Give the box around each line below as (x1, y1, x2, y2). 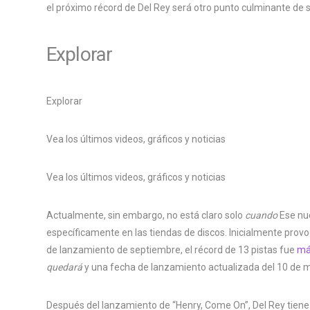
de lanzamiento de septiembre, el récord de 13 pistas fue (46, 244, 297, 255)
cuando (245, 209, 277, 221)
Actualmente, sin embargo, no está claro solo (46, 209, 245, 221)
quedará (46, 261, 82, 273)
